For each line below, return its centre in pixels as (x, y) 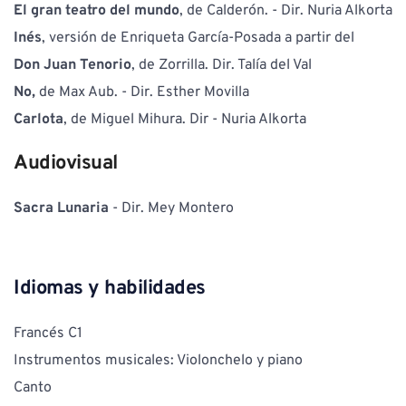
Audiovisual (66, 163)
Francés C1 (48, 333)
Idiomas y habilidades (110, 288)
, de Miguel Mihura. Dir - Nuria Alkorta (185, 119)
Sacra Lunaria (61, 208)
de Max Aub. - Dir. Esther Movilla (142, 92)
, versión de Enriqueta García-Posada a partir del (198, 38)
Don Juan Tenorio (72, 65)
